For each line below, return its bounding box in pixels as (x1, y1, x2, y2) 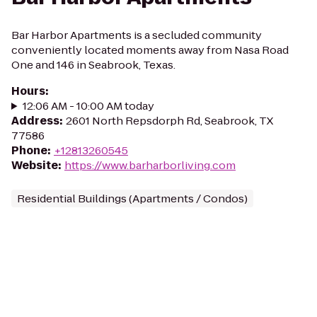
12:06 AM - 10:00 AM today (22, 98, 154, 113)
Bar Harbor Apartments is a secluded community (11, 28, 262, 42)
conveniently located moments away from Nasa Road (11, 42, 289, 57)
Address (11, 113, 59, 128)
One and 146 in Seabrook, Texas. (11, 57, 175, 72)
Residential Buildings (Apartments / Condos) (17, 191, 248, 206)
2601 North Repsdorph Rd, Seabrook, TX (66, 113, 273, 128)
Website (11, 158, 58, 173)
